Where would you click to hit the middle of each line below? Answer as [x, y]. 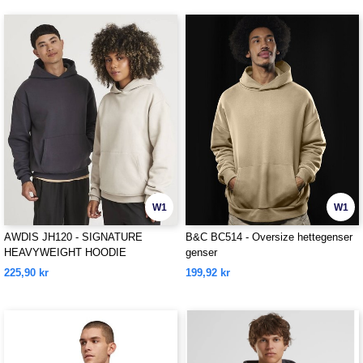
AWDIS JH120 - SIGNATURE [73, 237]
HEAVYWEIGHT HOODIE [65, 252]
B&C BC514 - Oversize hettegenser [269, 237]
